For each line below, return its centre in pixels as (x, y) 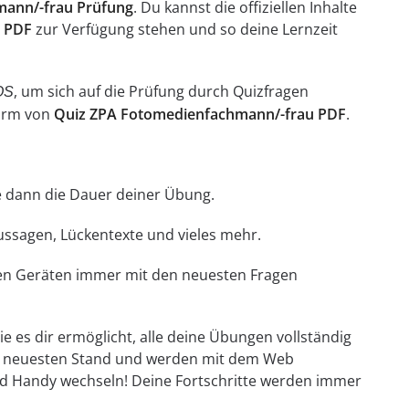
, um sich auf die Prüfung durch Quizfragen (161, 92)
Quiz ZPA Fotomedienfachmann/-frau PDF (199, 115)
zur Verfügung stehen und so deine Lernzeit (184, 30)
